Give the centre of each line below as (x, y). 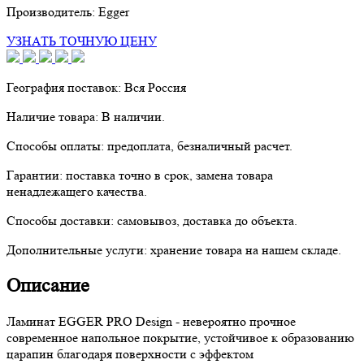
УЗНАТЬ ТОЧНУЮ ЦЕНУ (82, 41)
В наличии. (133, 116)
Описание (48, 285)
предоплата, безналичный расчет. (200, 145)
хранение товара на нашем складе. (246, 249)
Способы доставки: (62, 220)
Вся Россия (155, 87)
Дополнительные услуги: (78, 249)
